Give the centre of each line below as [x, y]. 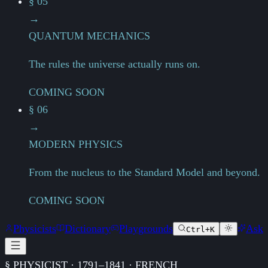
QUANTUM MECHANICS [89, 36]
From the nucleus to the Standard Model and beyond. [144, 173]
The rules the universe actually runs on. [115, 64]
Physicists [35, 229]
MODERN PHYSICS [76, 144]
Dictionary [88, 229]
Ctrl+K [200, 230]
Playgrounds [146, 229]
